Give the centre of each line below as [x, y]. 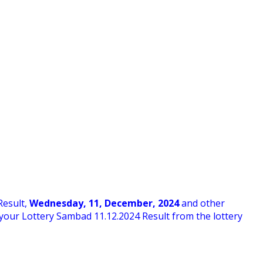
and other [202, 203]
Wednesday [56, 203]
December [129, 203]
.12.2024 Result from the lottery [173, 216]
